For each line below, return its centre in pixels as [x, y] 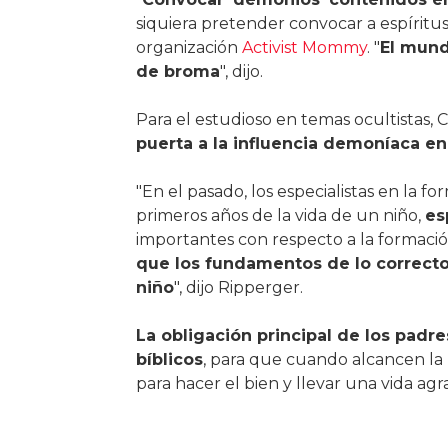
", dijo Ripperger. [238, 288]
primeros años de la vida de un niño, [280, 216]
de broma [177, 72]
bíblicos [169, 360]
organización [188, 48]
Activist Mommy [304, 48]
